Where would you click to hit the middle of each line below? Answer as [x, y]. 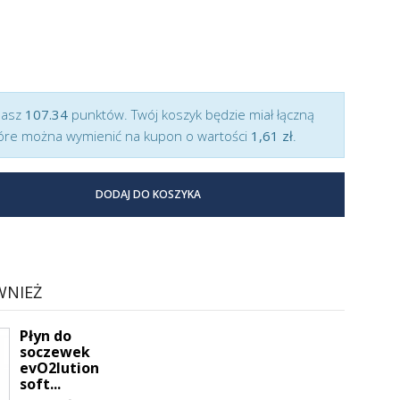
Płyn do [46, 336]
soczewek [55, 352]
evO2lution [59, 368]
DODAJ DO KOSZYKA [148, 194]
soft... [40, 384]
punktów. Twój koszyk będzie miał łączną [191, 114]
